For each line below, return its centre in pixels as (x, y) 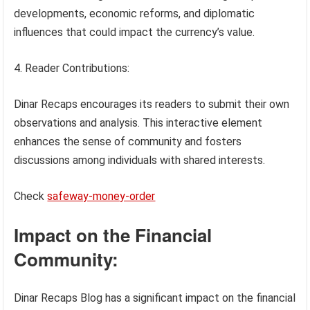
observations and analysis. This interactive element (138, 123)
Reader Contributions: (77, 68)
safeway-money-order (101, 196)
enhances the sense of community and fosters (128, 142)
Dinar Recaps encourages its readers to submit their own (152, 104)
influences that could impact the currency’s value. (135, 32)
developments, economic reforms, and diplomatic (135, 13)
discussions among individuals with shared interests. (140, 160)
